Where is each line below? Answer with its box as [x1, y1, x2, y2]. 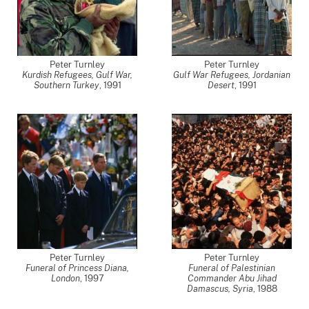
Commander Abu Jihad [187, 273, 277, 283]
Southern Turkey [33, 80, 99, 90]
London [50, 273, 80, 283]
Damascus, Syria [186, 283, 253, 294]
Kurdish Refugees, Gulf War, [22, 70, 132, 80]
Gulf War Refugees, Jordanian [173, 70, 290, 80]
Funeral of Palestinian [188, 263, 275, 273]
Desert [207, 80, 235, 90]
